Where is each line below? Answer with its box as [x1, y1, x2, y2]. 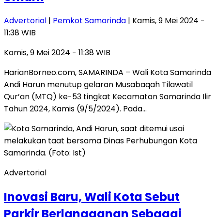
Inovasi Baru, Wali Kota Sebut [4, 189, 180, 205]
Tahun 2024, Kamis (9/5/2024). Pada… [4, 103, 147, 115]
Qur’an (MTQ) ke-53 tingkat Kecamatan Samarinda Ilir [4, 91, 211, 103]
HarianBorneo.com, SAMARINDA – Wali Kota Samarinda [4, 67, 211, 78]
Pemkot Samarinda [53, 15, 126, 27]
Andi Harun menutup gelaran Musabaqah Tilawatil [4, 79, 193, 91]
